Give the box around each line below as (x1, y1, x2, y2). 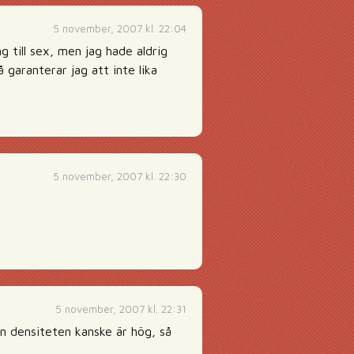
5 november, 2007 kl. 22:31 (55, 303, 186, 315)
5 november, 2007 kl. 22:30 (53, 170, 186, 183)
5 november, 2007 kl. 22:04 (53, 22, 186, 35)
